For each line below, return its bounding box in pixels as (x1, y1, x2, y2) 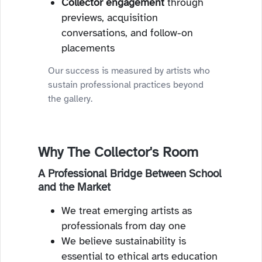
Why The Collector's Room (38, 143, 198, 161)
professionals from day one (61, 219, 186, 232)
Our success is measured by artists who (48, 65, 210, 77)
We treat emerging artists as (61, 204, 192, 217)
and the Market (38, 180, 111, 194)
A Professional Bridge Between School (38, 167, 222, 180)
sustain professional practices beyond (48, 79, 204, 91)
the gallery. (48, 93, 92, 105)
